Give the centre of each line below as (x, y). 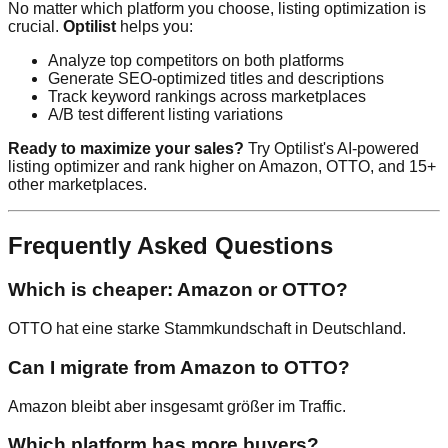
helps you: (154, 26)
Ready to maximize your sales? (126, 148)
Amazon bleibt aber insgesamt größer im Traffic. (177, 406)
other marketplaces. (77, 184)
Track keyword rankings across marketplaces (207, 96)
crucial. (35, 26)
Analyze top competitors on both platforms (196, 60)
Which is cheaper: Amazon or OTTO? (178, 290)
